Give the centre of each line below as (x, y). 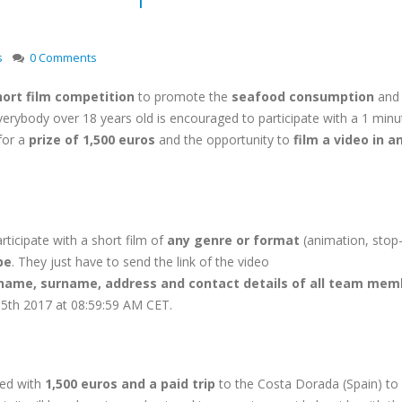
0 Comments (63, 58)
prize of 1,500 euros (92, 140)
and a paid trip (168, 384)
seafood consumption (305, 96)
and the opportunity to (224, 140)
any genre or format (233, 240)
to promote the (183, 96)
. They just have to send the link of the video (140, 262)
